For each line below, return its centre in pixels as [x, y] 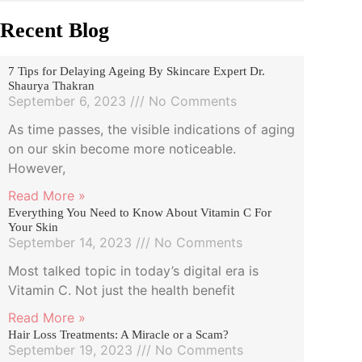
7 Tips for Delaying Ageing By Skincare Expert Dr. [137, 71]
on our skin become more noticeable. [122, 148]
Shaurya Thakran [51, 85]
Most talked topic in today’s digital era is [133, 270]
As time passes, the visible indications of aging [152, 129]
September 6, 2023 [69, 101]
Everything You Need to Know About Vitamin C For [140, 212]
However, [37, 168]
